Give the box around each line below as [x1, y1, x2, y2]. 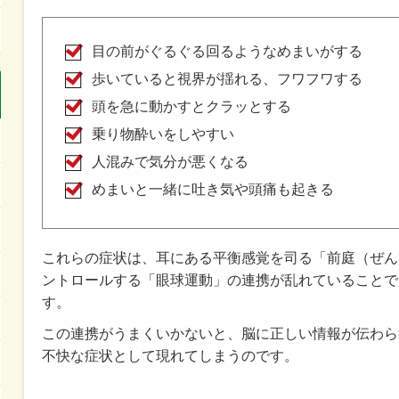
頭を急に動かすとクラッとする [91, 98, 291, 114]
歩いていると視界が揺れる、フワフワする [91, 70, 362, 86]
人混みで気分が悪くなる [91, 153, 248, 169]
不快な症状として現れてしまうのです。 [41, 347, 298, 363]
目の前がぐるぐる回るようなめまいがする [91, 43, 362, 59]
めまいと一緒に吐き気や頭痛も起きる [91, 181, 334, 197]
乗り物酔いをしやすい [91, 126, 234, 142]
